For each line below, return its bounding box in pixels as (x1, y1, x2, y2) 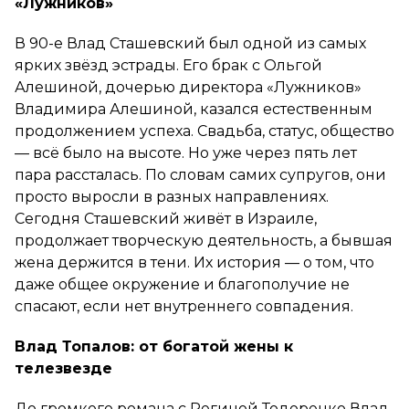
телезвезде (15, 359, 117, 377)
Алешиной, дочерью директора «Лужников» (15, 78, 362, 96)
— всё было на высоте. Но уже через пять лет (15, 143, 357, 162)
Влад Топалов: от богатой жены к (15, 337, 293, 355)
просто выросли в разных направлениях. (15, 187, 329, 205)
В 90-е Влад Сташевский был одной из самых (15, 34, 366, 52)
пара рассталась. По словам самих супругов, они (15, 165, 386, 184)
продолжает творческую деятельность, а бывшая (15, 231, 393, 249)
